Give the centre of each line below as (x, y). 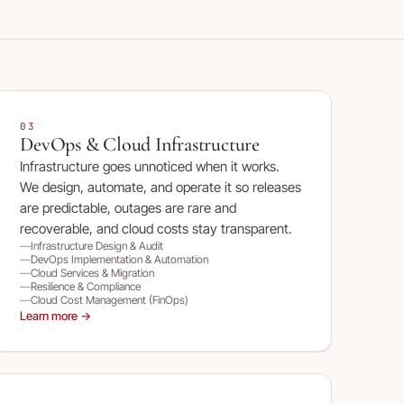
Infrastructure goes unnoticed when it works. (150, 166)
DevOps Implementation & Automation (120, 259)
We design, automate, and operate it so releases (161, 187)
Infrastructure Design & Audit (97, 246)
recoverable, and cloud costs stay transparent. (156, 229)
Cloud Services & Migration (93, 273)
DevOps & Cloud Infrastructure (140, 144)
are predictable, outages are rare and (129, 208)
